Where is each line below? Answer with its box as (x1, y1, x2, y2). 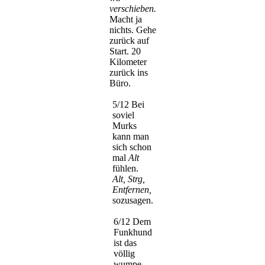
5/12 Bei (112, 99, 144, 109)
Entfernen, (112, 184, 151, 195)
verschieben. (109, 3, 156, 14)
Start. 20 (109, 46, 141, 56)
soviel (112, 109, 134, 120)
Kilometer (109, 56, 147, 67)
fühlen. (112, 163, 138, 173)
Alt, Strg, (112, 173, 145, 184)
